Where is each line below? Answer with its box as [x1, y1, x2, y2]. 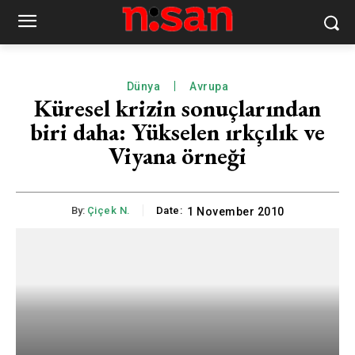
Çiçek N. [86, 204, 131, 217]
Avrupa [189, 80, 229, 93]
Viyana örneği [109, 140, 246, 171]
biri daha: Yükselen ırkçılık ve [30, 116, 325, 147]
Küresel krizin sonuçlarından [34, 93, 321, 124]
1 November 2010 [187, 205, 284, 219]
